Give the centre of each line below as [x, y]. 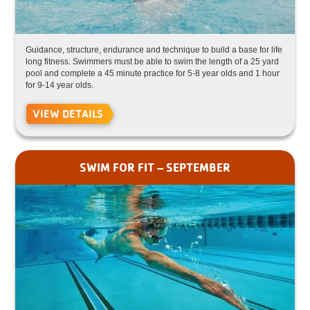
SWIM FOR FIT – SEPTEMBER [155, 167]
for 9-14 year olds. [60, 85]
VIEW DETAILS [68, 113]
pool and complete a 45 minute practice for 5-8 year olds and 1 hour [153, 73]
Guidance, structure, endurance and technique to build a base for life [154, 50]
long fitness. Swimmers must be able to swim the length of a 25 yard [153, 62]
